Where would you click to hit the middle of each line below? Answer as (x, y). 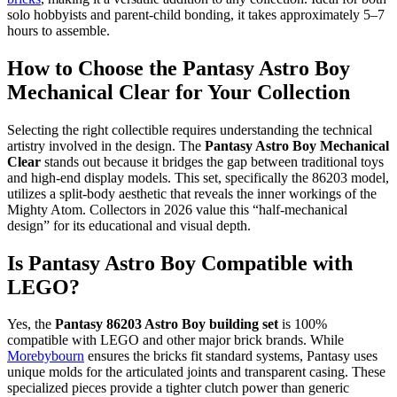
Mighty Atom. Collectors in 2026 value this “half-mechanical (177, 209)
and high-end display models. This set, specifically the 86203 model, (198, 177)
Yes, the (31, 324)
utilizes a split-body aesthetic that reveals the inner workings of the (192, 193)
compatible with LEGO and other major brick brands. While (175, 340)
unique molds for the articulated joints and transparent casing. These (196, 372)
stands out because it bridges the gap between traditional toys (212, 161)
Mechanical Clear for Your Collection (179, 92)
